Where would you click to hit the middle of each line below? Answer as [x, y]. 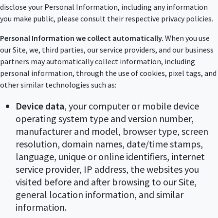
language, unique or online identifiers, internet [110, 156]
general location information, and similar [100, 194]
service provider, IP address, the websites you [107, 169]
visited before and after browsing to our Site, [106, 182]
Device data [40, 106]
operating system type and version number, [105, 118]
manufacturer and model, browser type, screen [112, 131]
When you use [187, 38]
